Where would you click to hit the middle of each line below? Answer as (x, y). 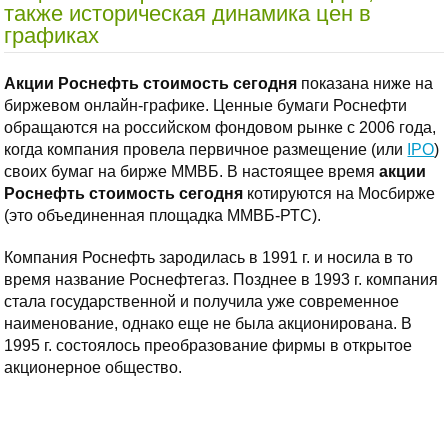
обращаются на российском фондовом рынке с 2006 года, (220, 127)
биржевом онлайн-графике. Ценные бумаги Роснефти (206, 105)
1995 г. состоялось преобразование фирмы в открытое (208, 345)
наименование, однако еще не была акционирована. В (208, 323)
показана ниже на (365, 83)
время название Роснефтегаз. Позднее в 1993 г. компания (221, 279)
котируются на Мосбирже (339, 193)
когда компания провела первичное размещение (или (206, 149)
